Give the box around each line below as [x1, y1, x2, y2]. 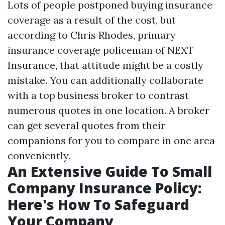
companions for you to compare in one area [8, 134, 215, 147]
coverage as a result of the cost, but [8, 13, 176, 26]
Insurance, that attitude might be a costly [8, 58, 203, 71]
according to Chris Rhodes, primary [8, 28, 176, 41]
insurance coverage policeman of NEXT [8, 43, 194, 56]
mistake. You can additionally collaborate [8, 73, 203, 86]
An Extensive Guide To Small [8, 161, 212, 181]
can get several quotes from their [8, 119, 165, 132]
